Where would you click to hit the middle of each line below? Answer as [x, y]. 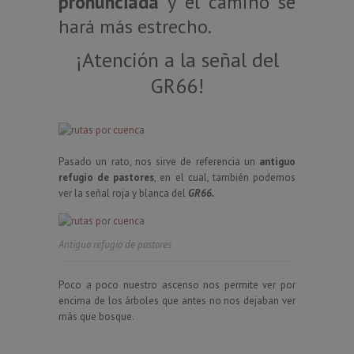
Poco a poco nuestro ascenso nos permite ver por [177, 284]
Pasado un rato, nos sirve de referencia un [159, 161]
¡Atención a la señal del [177, 59]
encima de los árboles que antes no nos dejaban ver [177, 300]
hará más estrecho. [135, 26]
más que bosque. [96, 316]
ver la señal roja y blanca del [123, 193]
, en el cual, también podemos [225, 177]
